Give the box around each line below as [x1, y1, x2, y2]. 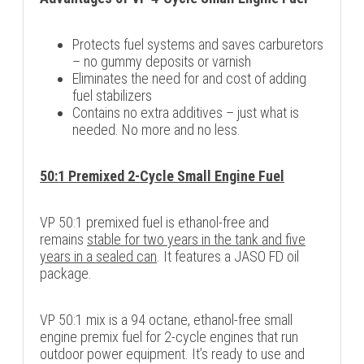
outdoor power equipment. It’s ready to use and [40, 345, 305, 362]
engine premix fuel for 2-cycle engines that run [40, 328, 298, 345]
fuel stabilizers [72, 87, 152, 104]
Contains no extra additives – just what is [72, 104, 299, 121]
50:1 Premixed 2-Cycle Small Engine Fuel [40, 167, 284, 184]
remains [40, 231, 87, 248]
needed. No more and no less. [72, 121, 240, 138]
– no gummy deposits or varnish [72, 53, 251, 70]
